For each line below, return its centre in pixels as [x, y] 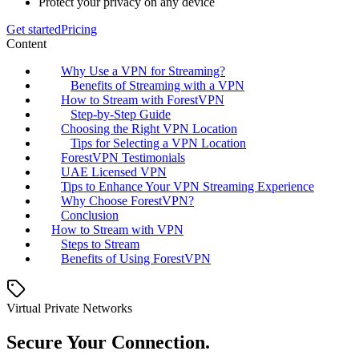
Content [26, 44]
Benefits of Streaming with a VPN [157, 86]
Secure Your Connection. [108, 343]
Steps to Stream [100, 244]
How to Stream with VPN [117, 230]
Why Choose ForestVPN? [127, 201]
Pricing [79, 30]
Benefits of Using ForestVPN [136, 259]
